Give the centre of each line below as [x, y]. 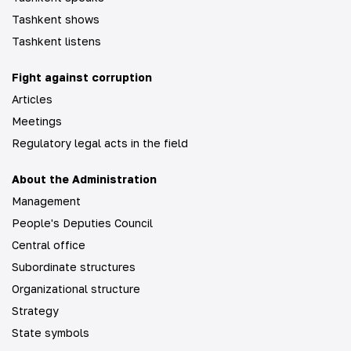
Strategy [35, 311]
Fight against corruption [82, 77]
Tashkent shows [56, 19]
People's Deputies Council [82, 223]
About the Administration [84, 179]
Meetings [37, 121]
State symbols [51, 333]
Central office [49, 245]
